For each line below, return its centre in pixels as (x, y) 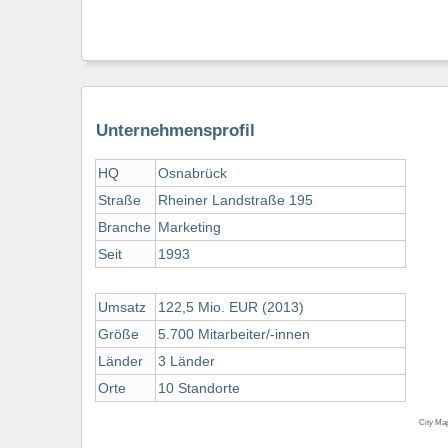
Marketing (189, 227)
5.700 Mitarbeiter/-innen (234, 334)
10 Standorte (199, 388)
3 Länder (188, 361)
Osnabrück (194, 173)
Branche (124, 227)
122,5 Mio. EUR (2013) (233, 307)
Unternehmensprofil (175, 130)
